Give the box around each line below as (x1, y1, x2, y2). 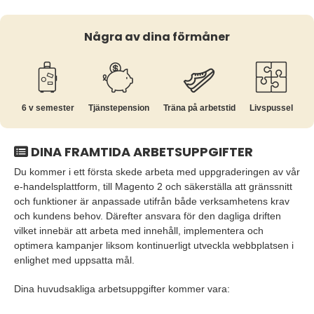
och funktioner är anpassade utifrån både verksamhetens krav (14, 196, 289, 207)
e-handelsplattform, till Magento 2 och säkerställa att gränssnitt (14, 181, 292, 192)
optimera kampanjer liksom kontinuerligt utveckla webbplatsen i (14, 240, 294, 251)
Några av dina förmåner (84, 29, 230, 45)
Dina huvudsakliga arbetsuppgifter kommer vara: (14, 283, 230, 294)
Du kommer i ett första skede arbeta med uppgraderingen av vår (14, 166, 300, 177)
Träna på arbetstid (163, 103, 235, 113)
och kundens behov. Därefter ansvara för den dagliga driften (14, 210, 281, 221)
